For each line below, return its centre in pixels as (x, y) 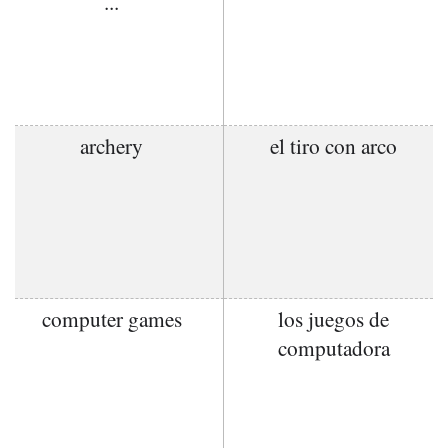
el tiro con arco (333, 145)
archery (111, 145)
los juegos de (333, 318)
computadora (333, 347)
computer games (111, 318)
